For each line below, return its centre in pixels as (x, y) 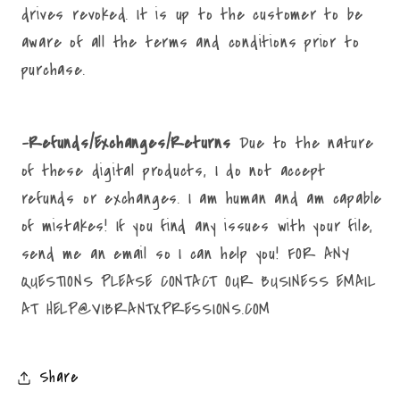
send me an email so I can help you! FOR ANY (186, 253)
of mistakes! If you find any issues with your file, (197, 225)
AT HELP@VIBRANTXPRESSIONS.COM (146, 308)
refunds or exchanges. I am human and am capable (202, 198)
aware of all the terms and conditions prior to (190, 42)
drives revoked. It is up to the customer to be (192, 15)
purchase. (57, 70)
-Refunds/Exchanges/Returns (126, 142)
